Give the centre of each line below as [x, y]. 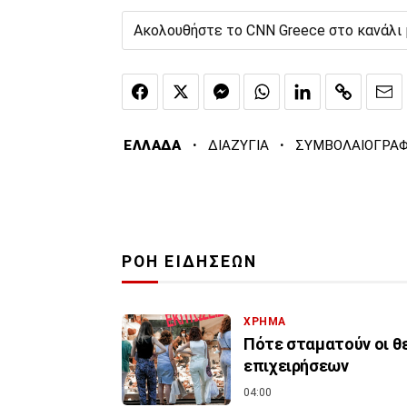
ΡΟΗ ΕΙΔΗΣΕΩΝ [190, 262]
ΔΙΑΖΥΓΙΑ [238, 146]
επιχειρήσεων [296, 366]
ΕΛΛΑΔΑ [153, 146]
